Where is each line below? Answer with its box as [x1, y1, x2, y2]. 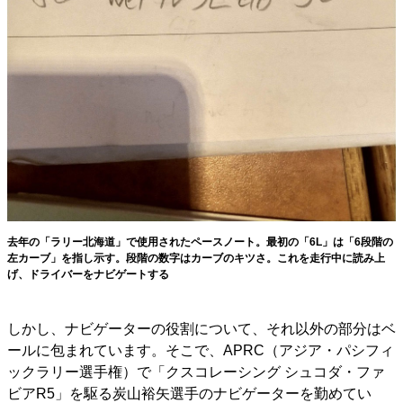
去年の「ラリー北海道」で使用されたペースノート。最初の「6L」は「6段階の [7, 236, 393, 249]
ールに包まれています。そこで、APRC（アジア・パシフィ [7, 343, 394, 359]
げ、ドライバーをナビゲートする [7, 268, 169, 282]
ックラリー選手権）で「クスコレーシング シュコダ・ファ [7, 364, 385, 381]
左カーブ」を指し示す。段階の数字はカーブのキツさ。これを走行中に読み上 [7, 252, 385, 265]
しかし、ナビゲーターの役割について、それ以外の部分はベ [7, 321, 396, 337]
